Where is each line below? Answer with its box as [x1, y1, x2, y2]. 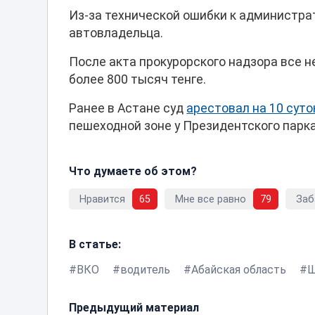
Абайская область [191, 263, 287, 277]
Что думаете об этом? [69, 165, 198, 179]
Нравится [79, 193, 126, 205]
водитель [120, 263, 171, 277]
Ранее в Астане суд [69, 101, 187, 116]
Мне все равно [175, 193, 247, 205]
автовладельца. [69, 26, 164, 41]
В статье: [69, 238, 122, 252]
